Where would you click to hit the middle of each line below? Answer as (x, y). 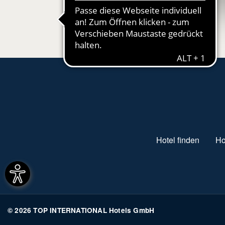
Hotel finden (178, 140)
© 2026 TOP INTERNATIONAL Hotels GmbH (81, 210)
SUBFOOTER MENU (185, 134)
